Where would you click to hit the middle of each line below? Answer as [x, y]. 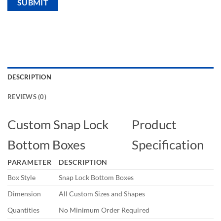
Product [154, 125]
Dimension [24, 194]
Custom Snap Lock [58, 125]
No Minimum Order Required [104, 210]
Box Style [21, 178]
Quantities [23, 210]
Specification [168, 145]
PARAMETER [30, 162]
